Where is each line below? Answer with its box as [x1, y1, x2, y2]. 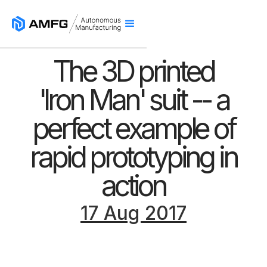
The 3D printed [53, 54, 214, 89]
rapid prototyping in [30, 139, 237, 175]
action [101, 168, 166, 203]
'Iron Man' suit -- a [38, 82, 229, 117]
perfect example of [32, 111, 235, 146]
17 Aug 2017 [80, 201, 187, 225]
